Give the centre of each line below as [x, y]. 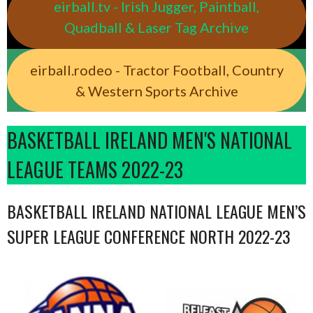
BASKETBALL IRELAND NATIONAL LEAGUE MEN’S [156, 211]
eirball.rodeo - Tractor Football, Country [156, 70]
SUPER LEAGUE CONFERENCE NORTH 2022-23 [149, 236]
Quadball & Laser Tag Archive [156, 28]
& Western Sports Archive [156, 90]
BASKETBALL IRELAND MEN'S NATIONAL [150, 140]
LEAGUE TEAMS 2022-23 [95, 170]
